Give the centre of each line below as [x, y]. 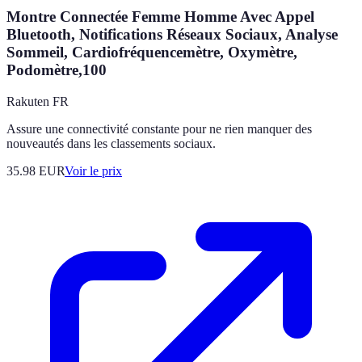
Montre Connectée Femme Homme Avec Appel [160, 17]
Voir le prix [93, 171]
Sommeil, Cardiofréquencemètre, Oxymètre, [152, 53]
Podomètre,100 [57, 70]
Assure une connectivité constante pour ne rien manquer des [159, 129]
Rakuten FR [38, 101]
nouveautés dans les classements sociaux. [111, 143]
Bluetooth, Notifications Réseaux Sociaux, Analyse [172, 35]
